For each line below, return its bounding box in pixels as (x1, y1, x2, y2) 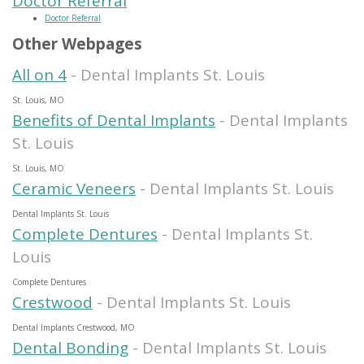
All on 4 (12, 63, 67, 85)
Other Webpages (12, 32, 142, 54)
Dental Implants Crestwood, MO (12, 321, 135, 333)
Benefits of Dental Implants (12, 109, 215, 131)
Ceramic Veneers (12, 177, 136, 199)
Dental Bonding (12, 336, 128, 358)
